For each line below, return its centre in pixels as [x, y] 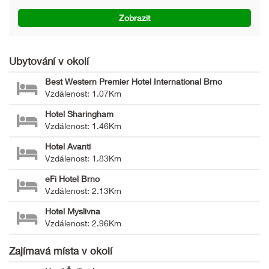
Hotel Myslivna [73, 211]
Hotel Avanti [68, 146]
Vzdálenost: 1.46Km [83, 125]
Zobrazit [134, 17]
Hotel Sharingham [79, 113]
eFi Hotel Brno [72, 178]
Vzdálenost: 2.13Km [83, 190]
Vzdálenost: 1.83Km [83, 158]
